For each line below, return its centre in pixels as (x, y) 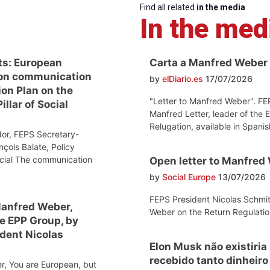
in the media (221, 8)
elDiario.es (183, 79)
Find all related (168, 8)
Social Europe (189, 177)
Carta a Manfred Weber (209, 63)
